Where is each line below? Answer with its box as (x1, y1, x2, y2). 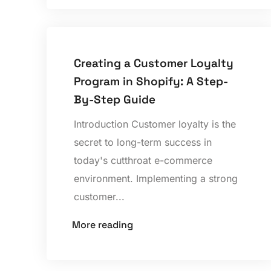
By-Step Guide (74, 92, 156, 108)
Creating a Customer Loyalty (74, 56, 234, 71)
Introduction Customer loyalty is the (74, 118, 237, 131)
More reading (72, 218, 134, 232)
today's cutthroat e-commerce (74, 154, 213, 167)
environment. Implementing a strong (74, 172, 238, 185)
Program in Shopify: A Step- (74, 74, 229, 90)
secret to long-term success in (74, 136, 212, 149)
